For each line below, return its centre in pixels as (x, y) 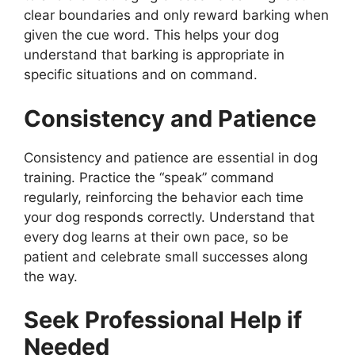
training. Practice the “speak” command (149, 177)
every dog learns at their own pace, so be (156, 237)
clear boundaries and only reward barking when (176, 15)
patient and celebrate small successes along (166, 256)
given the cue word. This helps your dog (151, 35)
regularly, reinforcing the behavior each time (164, 197)
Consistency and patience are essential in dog (171, 157)
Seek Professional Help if (163, 320)
